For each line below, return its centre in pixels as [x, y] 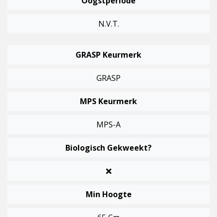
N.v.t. [108, 24]
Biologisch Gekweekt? [108, 148]
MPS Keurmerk [108, 101]
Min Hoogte [108, 194]
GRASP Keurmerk [108, 55]
